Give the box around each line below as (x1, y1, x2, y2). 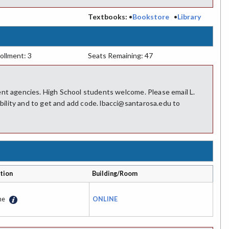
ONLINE (93, 195, 118, 203)
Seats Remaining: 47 (87, 51, 153, 60)
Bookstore (132, 12, 169, 21)
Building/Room (92, 169, 138, 177)
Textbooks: (87, 12, 127, 21)
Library (177, 12, 201, 21)
